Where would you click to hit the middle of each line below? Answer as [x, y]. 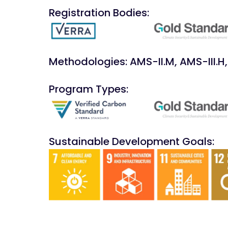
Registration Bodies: [99, 13]
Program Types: [89, 89]
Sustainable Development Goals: [132, 141]
